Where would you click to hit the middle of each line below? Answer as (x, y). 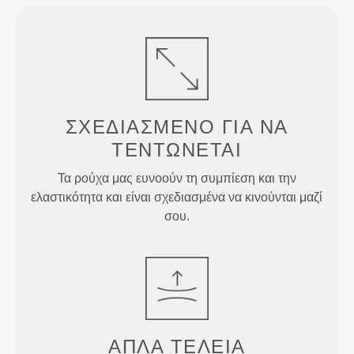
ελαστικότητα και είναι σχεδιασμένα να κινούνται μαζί (177, 198)
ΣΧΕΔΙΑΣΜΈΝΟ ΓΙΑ (159, 127)
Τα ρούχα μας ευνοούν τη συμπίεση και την (177, 179)
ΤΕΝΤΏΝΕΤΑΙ (177, 150)
